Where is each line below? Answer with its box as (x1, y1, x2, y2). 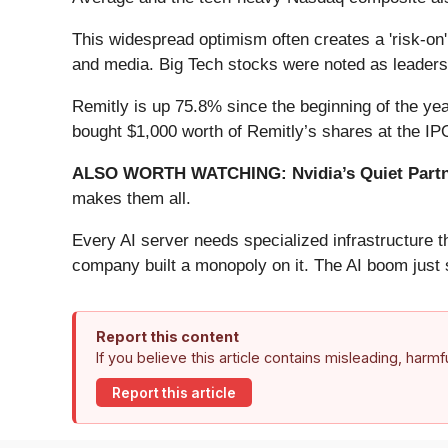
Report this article (112, 384, 236, 401)
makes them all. (72, 189, 191, 209)
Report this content (96, 328, 239, 346)
